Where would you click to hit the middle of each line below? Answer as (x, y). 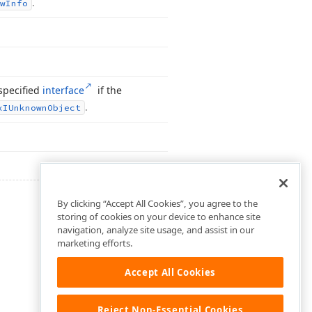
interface (63, 90)
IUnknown (25, 108)
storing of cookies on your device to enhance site (159, 217)
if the (108, 90)
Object (64, 108)
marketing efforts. (95, 243)
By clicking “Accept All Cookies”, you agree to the (157, 204)
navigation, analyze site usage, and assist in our (156, 230)
